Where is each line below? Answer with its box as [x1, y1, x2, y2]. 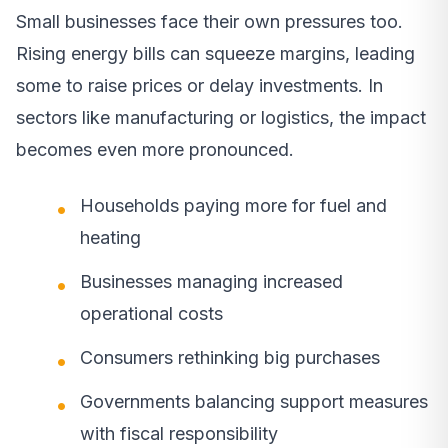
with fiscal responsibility [80, 422, 278, 444]
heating [80, 226, 141, 248]
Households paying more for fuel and [80, 194, 387, 216]
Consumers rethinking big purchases [80, 346, 380, 368]
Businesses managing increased [80, 270, 343, 292]
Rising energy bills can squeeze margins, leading [16, 42, 415, 64]
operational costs [80, 302, 223, 324]
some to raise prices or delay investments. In [16, 74, 383, 96]
